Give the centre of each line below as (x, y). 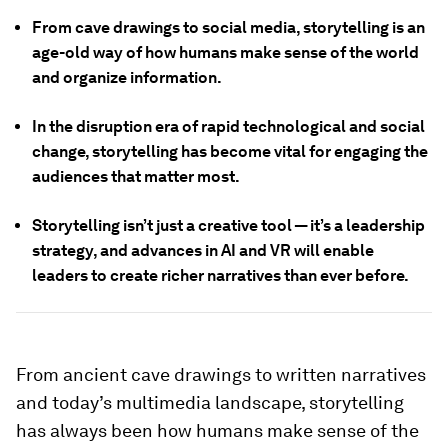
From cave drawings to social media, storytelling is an (228, 27)
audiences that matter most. (136, 176)
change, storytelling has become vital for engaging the (230, 151)
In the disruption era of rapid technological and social (228, 126)
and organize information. (127, 77)
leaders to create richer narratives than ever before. (220, 275)
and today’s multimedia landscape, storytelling (210, 402)
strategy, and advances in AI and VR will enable (203, 250)
